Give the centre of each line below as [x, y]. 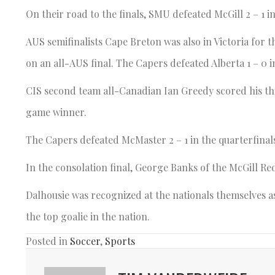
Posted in [48, 241]
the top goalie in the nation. [88, 216]
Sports [120, 241]
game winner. [56, 112]
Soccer [85, 241]
